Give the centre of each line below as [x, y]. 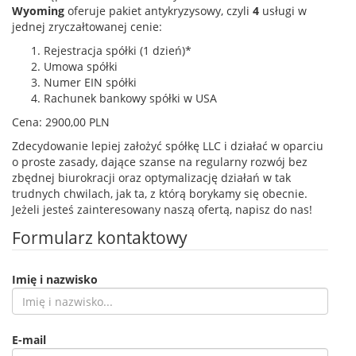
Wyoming [38, 11]
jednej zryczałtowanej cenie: [87, 27]
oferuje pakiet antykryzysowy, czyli [159, 11]
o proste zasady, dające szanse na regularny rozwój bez [160, 162]
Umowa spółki [81, 66]
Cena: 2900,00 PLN [61, 122]
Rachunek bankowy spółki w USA [130, 98]
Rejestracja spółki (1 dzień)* [118, 50]
